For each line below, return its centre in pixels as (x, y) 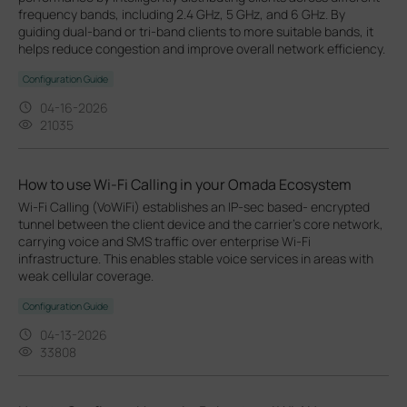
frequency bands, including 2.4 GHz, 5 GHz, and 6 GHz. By (182, 14)
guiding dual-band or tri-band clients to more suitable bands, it (196, 31)
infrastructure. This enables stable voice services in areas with (196, 258)
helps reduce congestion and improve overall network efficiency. (202, 48)
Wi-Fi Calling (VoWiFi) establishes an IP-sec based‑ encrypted (194, 206)
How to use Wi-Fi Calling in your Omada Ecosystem (185, 184)
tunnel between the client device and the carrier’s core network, (201, 223)
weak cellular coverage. (86, 275)
